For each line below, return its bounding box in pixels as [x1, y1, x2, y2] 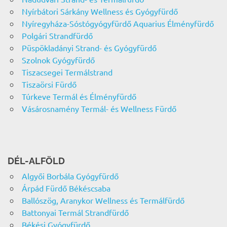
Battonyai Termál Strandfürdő [21, 207, 129, 218]
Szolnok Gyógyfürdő [21, 55, 95, 65]
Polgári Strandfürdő [21, 30, 93, 41]
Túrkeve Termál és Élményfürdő [21, 91, 136, 102]
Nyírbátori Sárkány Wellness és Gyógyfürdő [21, 6, 178, 17]
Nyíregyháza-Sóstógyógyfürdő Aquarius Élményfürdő [21, 18, 214, 29]
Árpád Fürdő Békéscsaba [21, 183, 110, 194]
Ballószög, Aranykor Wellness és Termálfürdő [21, 195, 184, 206]
